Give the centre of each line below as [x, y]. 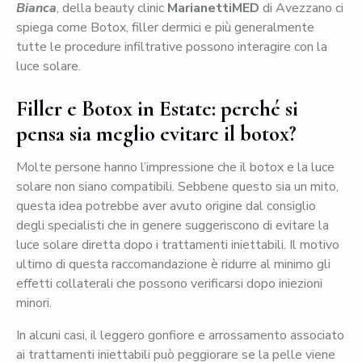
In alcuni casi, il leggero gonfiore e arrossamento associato [180, 336]
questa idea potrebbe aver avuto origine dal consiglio [166, 206]
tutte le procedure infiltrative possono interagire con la [172, 47]
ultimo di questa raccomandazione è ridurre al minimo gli [173, 265]
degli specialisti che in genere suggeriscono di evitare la [173, 226]
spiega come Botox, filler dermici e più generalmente [165, 28]
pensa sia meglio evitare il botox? [156, 134]
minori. [34, 303]
